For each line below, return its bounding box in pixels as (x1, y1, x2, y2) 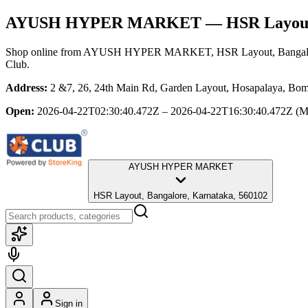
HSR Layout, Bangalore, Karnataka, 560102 (93, 190, 267, 201)
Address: (5, 81, 47, 93)
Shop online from (5, 45, 83, 58)
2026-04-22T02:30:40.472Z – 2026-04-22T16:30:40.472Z (37, 104, 293, 117)
